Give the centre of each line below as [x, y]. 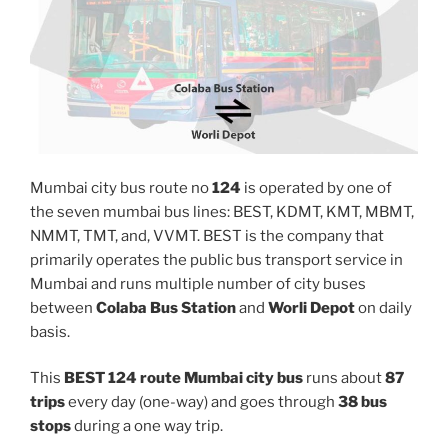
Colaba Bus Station [166, 307]
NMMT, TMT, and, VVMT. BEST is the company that [207, 235]
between [63, 307]
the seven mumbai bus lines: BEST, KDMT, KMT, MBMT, [222, 211]
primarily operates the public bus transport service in [216, 259]
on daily [383, 307]
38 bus [362, 402]
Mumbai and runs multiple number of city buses [198, 283]
